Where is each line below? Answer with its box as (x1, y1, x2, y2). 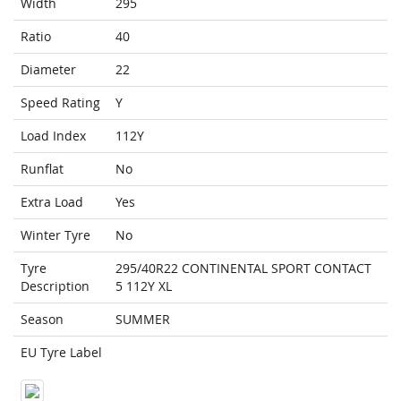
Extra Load (21, 193, 83, 211)
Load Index (21, 127, 86, 145)
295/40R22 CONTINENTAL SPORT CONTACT (115, 260, 371, 277)
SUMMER (115, 311, 170, 328)
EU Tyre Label (21, 344, 102, 362)
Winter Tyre (21, 226, 90, 244)
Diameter (21, 61, 76, 79)
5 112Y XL (115, 277, 172, 295)
